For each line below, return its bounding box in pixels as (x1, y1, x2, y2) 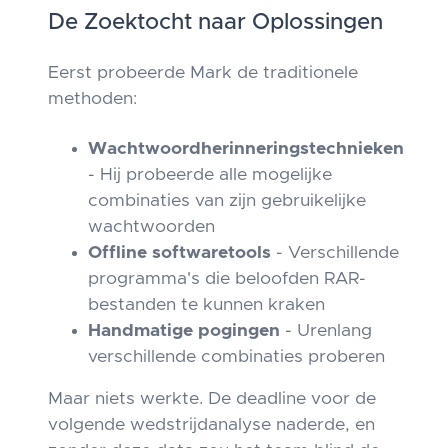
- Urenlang (280, 322, 372, 340)
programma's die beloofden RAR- (88, 270, 366, 288)
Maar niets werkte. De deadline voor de (48, 390, 376, 408)
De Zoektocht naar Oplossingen (48, 11, 383, 34)
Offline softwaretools (88, 244, 271, 262)
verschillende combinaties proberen (88, 348, 385, 366)
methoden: (48, 90, 137, 108)
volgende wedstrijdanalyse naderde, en (48, 416, 375, 434)
